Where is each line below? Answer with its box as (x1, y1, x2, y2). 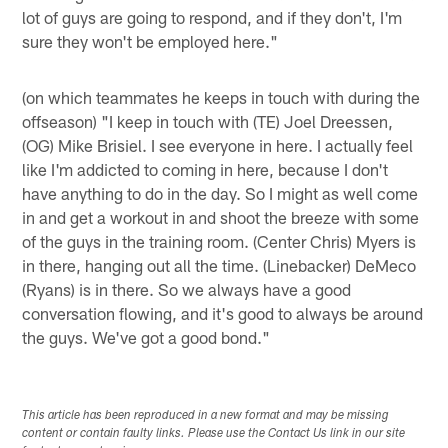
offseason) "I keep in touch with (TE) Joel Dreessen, (22, 110, 394, 131)
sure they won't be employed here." (22, 30, 279, 51)
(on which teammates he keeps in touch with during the (22, 86, 421, 107)
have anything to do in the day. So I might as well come (22, 182, 419, 203)
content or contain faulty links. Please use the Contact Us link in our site (22, 427, 406, 440)
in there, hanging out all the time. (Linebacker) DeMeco (22, 254, 417, 275)
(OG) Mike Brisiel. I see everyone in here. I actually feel (22, 134, 414, 155)
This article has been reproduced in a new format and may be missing (22, 409, 390, 422)
